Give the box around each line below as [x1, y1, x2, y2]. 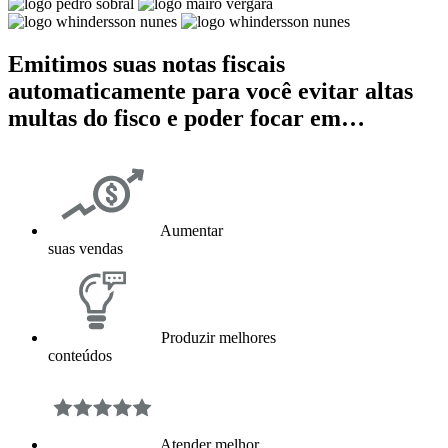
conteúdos [48, 346, 112, 364]
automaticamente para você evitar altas [8, 77, 413, 104]
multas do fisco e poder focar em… [8, 104, 365, 131]
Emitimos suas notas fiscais [8, 50, 285, 77]
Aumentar [157, 221, 223, 239]
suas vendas [48, 239, 123, 257]
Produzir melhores [157, 328, 276, 346]
